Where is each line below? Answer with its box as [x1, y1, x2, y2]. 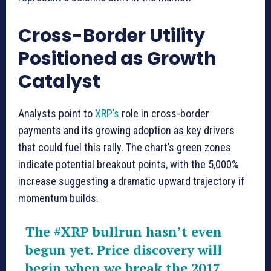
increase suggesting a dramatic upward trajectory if [18, 174, 244, 188]
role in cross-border [119, 106, 209, 120]
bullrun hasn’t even [88, 222, 222, 240]
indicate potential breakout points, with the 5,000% [18, 157, 239, 171]
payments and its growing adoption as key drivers [18, 123, 235, 137]
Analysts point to [18, 106, 95, 120]
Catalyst [18, 68, 100, 94]
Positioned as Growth [18, 45, 217, 71]
